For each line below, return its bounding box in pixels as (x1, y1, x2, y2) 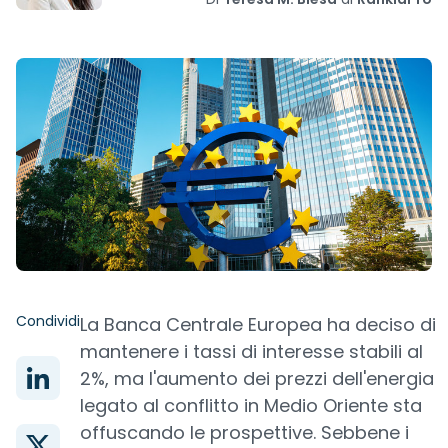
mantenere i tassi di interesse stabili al (80, 339, 423, 364)
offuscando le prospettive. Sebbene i (80, 420, 409, 445)
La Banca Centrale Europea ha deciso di (80, 312, 436, 337)
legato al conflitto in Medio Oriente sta (80, 393, 422, 418)
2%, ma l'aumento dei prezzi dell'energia (80, 366, 434, 391)
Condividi (16, 311, 80, 331)
